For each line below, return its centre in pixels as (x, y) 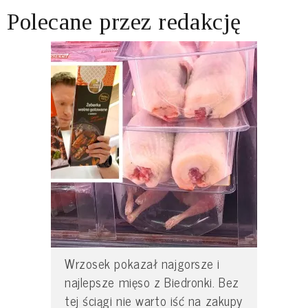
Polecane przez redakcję (124, 22)
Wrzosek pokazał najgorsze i (142, 264)
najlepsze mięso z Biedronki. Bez (152, 282)
